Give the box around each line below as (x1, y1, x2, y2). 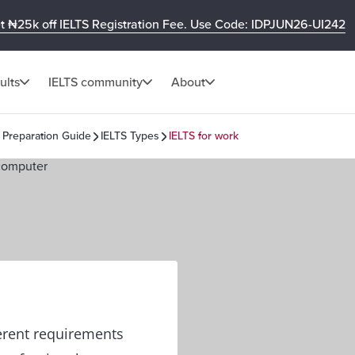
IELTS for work (169, 129, 239, 143)
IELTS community (48, 74, 143, 90)
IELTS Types (101, 129, 159, 143)
